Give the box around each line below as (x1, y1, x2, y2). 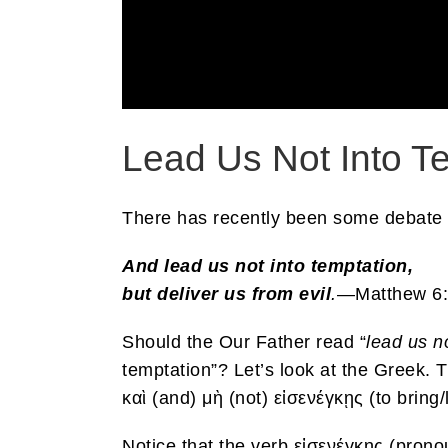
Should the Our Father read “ (122, 332, 366, 353)
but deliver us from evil (122, 284, 331, 305)
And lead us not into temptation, (122, 256, 413, 277)
